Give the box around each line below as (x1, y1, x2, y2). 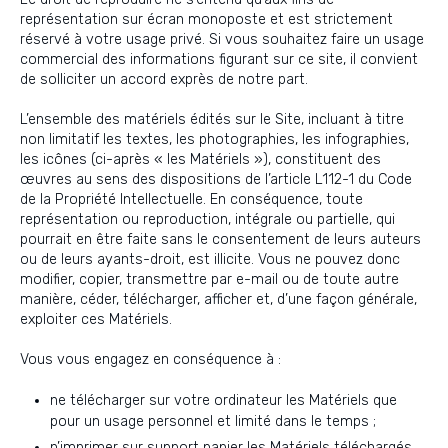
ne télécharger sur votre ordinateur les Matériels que (50, 392, 397, 409)
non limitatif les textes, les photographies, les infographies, (20, 131, 409, 148)
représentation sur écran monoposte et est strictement (20, 11, 393, 28)
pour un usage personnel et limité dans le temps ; (50, 413, 376, 430)
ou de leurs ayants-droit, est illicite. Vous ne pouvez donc (20, 251, 400, 268)
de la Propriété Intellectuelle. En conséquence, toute (20, 191, 363, 208)
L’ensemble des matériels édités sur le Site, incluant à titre (20, 111, 404, 128)
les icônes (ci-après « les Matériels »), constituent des (20, 151, 381, 168)
